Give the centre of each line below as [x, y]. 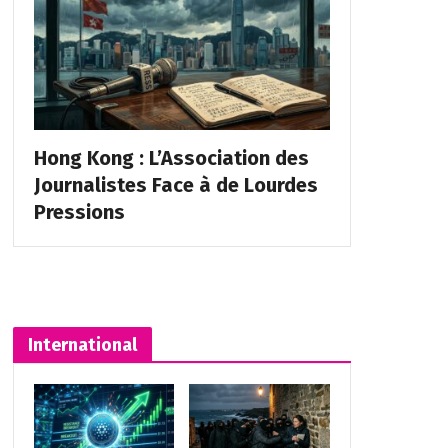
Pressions [79, 211]
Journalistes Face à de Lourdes [175, 184]
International [82, 344]
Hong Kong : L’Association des [171, 157]
